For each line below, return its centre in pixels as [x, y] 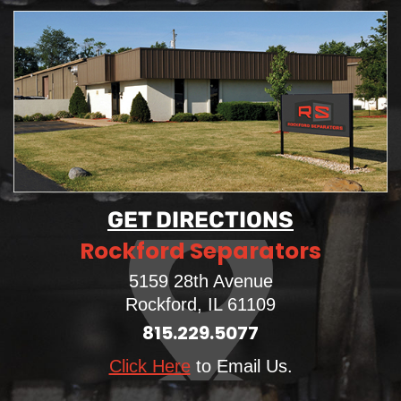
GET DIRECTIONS [200, 220]
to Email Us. [241, 367]
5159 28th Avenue [200, 282]
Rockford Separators [200, 252]
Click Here [149, 367]
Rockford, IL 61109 [200, 305]
